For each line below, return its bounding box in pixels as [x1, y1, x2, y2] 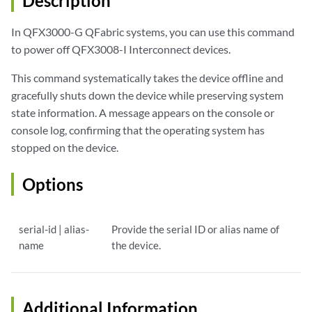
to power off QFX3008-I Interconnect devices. [11, 42, 231, 56]
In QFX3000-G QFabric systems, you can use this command [11, 25, 295, 39]
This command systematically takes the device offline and [11, 71, 283, 85]
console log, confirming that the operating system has [11, 123, 265, 137]
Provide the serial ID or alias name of [111, 223, 280, 236]
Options [22, 174, 83, 195]
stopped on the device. [11, 141, 118, 155]
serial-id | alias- [19, 223, 90, 236]
